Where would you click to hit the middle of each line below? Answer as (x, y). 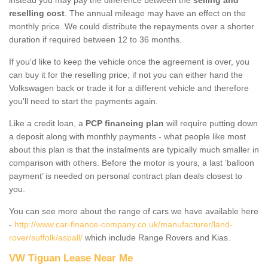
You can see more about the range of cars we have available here (134, 211)
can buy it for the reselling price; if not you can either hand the (126, 74)
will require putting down (211, 123)
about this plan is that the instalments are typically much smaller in (134, 149)
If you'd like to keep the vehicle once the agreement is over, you (129, 61)
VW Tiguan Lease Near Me (71, 258)
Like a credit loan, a (47, 123)
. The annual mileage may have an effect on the (155, 13)
